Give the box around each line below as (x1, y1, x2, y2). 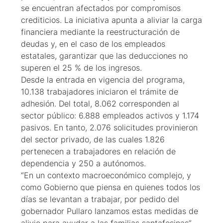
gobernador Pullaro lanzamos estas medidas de (21, 206, 198, 217)
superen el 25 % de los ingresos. (21, 63, 142, 73)
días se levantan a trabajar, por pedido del (21, 194, 179, 205)
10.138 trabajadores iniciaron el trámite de (21, 87, 178, 97)
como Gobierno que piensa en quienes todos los (21, 182, 200, 193)
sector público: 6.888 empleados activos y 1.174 (21, 111, 199, 121)
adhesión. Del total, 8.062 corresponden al (21, 99, 179, 109)
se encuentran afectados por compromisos (21, 3, 181, 13)
